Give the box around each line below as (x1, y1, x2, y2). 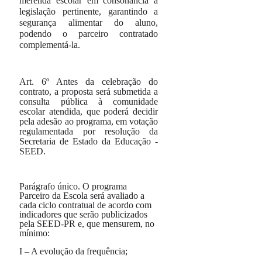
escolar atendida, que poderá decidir (19, 106, 158, 116)
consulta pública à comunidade (19, 96, 158, 106)
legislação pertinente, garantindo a (19, 6, 158, 16)
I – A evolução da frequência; (19, 246, 128, 256)
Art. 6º (19, 77, 50, 87)
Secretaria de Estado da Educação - (19, 136, 158, 146)
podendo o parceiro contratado (19, 29, 158, 39)
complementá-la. (19, 40, 81, 50)
